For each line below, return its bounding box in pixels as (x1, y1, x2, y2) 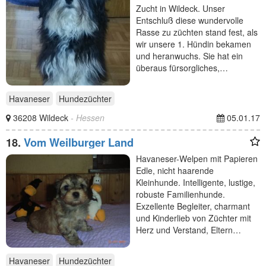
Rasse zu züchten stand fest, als (136, 26, 258, 38)
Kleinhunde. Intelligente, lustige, (136, 176, 255, 188)
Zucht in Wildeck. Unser (136, 2, 225, 14)
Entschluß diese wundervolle (136, 14, 243, 26)
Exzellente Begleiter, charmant (136, 199, 250, 212)
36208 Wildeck (13, 111, 71, 123)
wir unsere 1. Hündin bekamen (136, 38, 251, 50)
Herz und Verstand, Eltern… (136, 223, 241, 236)
